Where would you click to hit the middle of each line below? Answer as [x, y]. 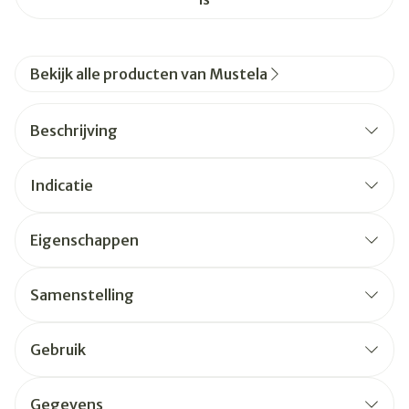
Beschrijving [74, 131]
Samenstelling [82, 295]
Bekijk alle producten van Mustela [149, 74]
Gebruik [58, 350]
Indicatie [62, 185]
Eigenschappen [84, 240]
